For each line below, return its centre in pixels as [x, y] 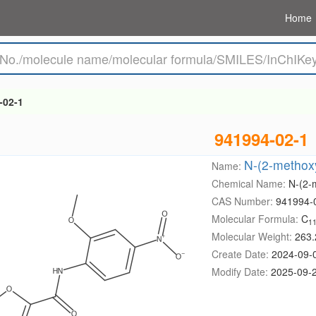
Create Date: [241, 254]
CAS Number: [243, 201]
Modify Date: [241, 272]
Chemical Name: [250, 183]
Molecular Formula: [256, 219]
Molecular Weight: [253, 236]
